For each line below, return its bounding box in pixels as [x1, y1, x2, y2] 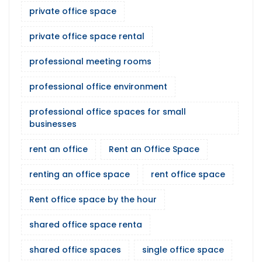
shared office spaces [29, 244, 121, 256]
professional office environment [29, 81, 167, 93]
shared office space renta [29, 219, 142, 231]
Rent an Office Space [109, 143, 199, 156]
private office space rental [29, 30, 144, 43]
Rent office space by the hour [29, 194, 157, 206]
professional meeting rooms [29, 56, 151, 68]
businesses [29, 118, 77, 130]
